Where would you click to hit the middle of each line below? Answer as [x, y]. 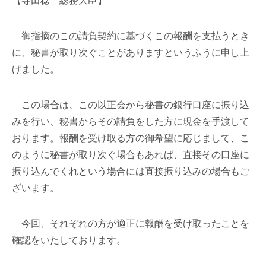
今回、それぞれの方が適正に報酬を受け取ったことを [131, 224]
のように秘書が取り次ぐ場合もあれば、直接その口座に [131, 155]
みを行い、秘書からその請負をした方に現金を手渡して [131, 121]
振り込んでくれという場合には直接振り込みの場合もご [131, 171]
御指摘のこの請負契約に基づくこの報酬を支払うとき [131, 36]
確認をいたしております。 [69, 240]
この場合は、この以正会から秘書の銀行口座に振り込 [131, 105]
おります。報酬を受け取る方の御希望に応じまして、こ [131, 138]
